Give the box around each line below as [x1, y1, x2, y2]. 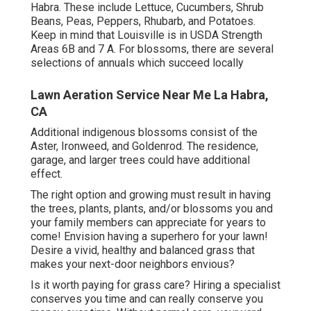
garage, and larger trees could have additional [31, 153, 250, 167]
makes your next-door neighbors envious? [31, 258, 235, 271]
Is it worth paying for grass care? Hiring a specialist [31, 278, 280, 292]
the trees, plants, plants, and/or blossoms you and [31, 202, 273, 216]
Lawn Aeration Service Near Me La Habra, [31, 87, 269, 103]
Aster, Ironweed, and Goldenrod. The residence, [31, 140, 258, 153]
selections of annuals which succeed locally [31, 56, 244, 70]
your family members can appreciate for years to [31, 216, 266, 230]
